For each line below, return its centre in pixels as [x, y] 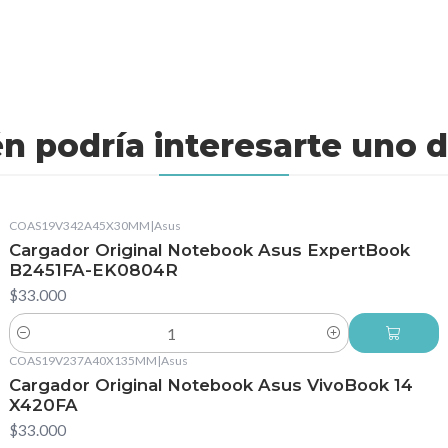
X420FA [43, 404]
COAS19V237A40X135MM [82, 360]
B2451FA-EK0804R [93, 270]
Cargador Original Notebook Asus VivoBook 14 [210, 384]
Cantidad [37, 344]
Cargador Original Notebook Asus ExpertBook [209, 250]
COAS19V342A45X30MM [79, 226]
